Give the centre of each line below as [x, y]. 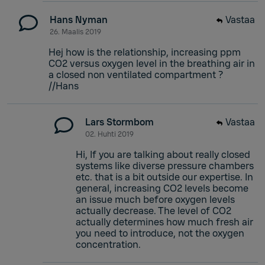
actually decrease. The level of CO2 [153, 211]
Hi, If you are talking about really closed [163, 154]
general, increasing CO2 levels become [162, 188]
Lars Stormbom [119, 122]
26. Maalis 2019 [75, 32]
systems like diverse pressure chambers [165, 166]
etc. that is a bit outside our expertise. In [164, 177]
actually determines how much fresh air [164, 222]
